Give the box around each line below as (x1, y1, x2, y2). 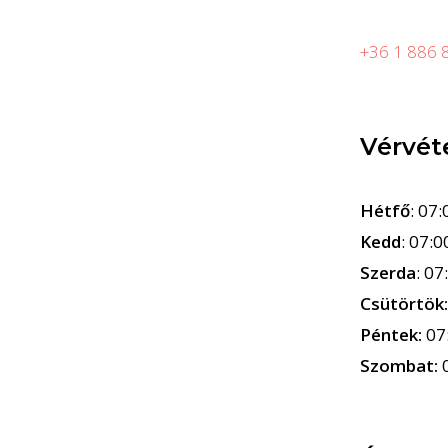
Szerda (360, 261, 417, 284)
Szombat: (360, 354, 443, 377)
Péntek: (360, 323, 427, 346)
